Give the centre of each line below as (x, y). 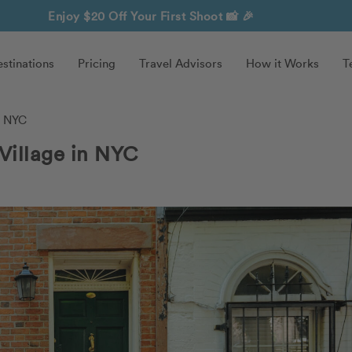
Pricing (97, 63)
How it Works (282, 63)
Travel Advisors (181, 63)
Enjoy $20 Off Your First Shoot (137, 16)
